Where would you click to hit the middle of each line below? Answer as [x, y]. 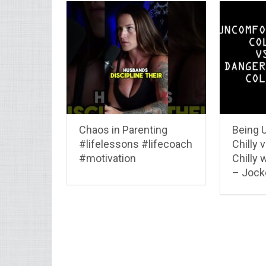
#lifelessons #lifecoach [136, 144]
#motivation [107, 158]
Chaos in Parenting [123, 129]
